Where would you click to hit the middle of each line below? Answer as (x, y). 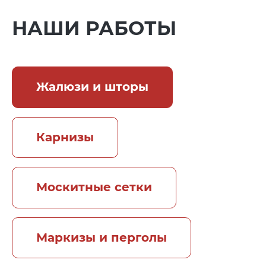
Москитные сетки (94, 187)
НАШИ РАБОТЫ (94, 28)
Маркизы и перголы (101, 238)
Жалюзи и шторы (92, 87)
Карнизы (65, 137)
